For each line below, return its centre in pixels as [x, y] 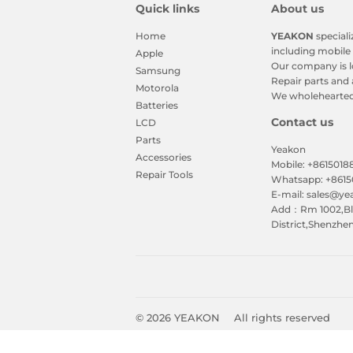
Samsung [158, 71]
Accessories [163, 157]
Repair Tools [164, 175]
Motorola [157, 88]
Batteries [157, 105]
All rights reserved [282, 318]
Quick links [167, 9]
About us [297, 9]
